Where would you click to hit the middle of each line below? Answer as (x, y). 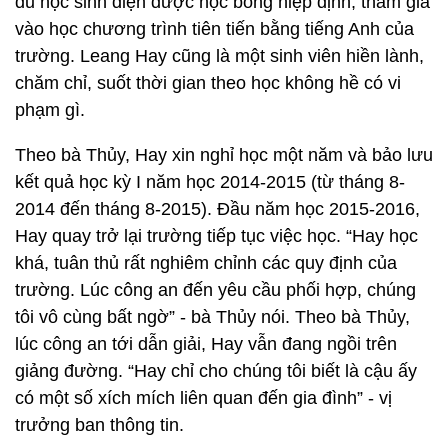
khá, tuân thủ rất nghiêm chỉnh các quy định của (206, 262)
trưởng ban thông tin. (99, 424)
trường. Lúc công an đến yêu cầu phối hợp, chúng (215, 289)
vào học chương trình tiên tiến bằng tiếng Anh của (214, 28)
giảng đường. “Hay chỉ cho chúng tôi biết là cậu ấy (216, 370)
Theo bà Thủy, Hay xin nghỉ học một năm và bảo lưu (224, 154)
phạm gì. (50, 109)
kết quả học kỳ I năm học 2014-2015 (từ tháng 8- (210, 181)
